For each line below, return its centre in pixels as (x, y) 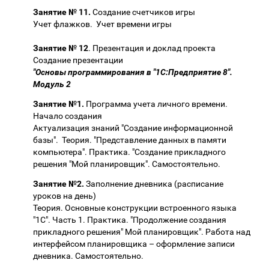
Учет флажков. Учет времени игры (106, 24)
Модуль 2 (52, 84)
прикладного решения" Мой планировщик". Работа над (142, 231)
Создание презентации (81, 60)
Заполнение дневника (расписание (155, 183)
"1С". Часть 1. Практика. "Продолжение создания (130, 219)
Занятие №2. (59, 183)
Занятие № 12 (61, 48)
